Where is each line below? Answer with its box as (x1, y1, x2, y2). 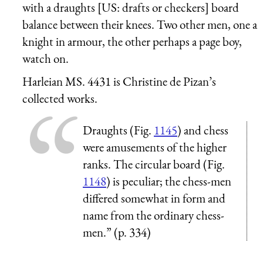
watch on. (22, 50, 69, 66)
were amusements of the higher (83, 139, 227, 155)
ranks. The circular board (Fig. (83, 156, 225, 172)
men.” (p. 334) (83, 224, 151, 240)
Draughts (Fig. (83, 122, 154, 138)
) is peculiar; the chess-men (106, 173, 231, 189)
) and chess (177, 122, 228, 138)
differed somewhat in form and (83, 190, 225, 206)
